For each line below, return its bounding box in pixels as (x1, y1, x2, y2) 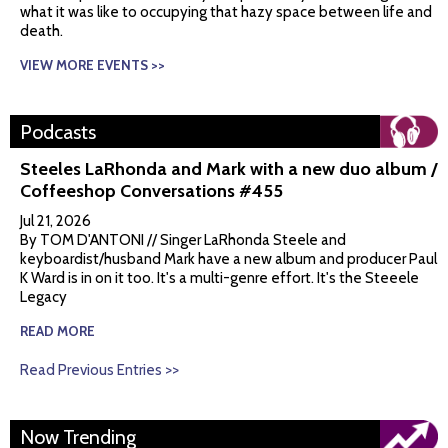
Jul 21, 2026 (20, 212, 91, 231)
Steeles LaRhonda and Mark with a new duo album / (20, 158, 437, 181)
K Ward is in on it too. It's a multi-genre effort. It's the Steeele (20, 269, 419, 288)
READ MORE (28, 323, 95, 340)
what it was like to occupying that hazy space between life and (20, 3, 432, 22)
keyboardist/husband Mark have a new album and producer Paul (20, 250, 437, 269)
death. (20, 22, 63, 41)
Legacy (20, 288, 67, 307)
